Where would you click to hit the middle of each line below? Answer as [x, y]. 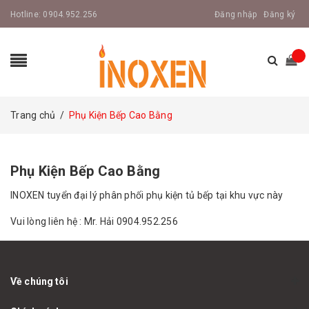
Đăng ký [279, 14]
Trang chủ [33, 115]
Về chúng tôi [39, 281]
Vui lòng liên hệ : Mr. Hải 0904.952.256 [94, 221]
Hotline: [27, 14]
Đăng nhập [236, 14]
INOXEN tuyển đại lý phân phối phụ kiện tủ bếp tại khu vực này [147, 195]
